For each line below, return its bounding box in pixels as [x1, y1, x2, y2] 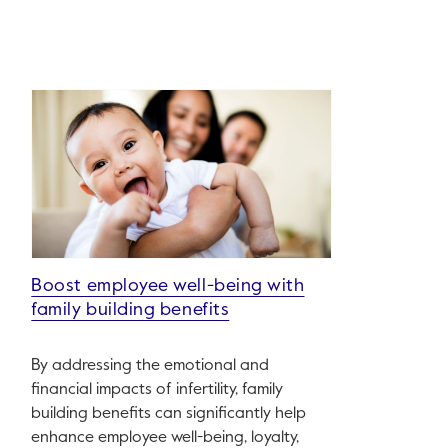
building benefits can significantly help [31, 406, 307, 423]
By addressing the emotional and [31, 358, 270, 375]
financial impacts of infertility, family [31, 382, 284, 399]
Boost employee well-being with [31, 277, 305, 296]
